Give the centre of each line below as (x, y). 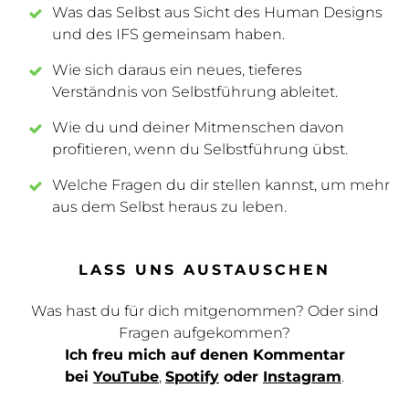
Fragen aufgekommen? (204, 332)
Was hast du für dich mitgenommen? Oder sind (204, 310)
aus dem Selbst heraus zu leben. (169, 206)
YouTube (126, 376)
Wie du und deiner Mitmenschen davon (198, 127)
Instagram (302, 376)
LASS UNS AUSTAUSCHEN (204, 269)
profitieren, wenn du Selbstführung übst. (200, 149)
